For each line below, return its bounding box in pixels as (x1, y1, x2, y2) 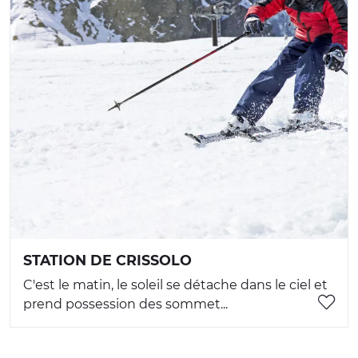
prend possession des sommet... (23, 296, 228, 312)
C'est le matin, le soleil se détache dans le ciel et (23, 277, 328, 293)
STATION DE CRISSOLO (23, 252, 192, 269)
